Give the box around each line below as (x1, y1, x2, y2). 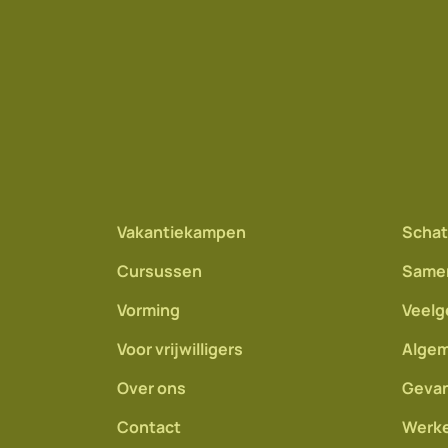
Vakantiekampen (117, 221, 246, 243)
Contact (117, 416, 181, 438)
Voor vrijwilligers (117, 338, 243, 360)
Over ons (117, 377, 186, 399)
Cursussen (117, 260, 202, 282)
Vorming (117, 299, 180, 321)
